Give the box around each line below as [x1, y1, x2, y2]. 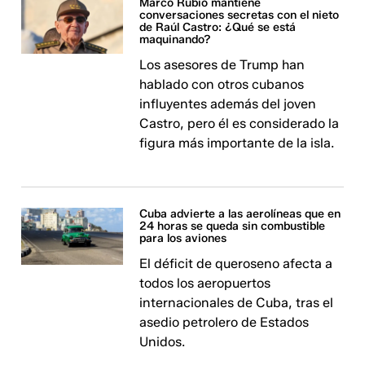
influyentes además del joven [139, 96, 317, 112]
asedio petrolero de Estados [139, 314, 310, 330]
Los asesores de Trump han [139, 57, 306, 73]
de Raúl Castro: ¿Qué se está [139, 20, 297, 34]
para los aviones [139, 231, 227, 245]
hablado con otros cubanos [139, 77, 305, 92]
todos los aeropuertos [139, 275, 271, 291]
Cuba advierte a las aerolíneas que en [139, 207, 341, 221]
